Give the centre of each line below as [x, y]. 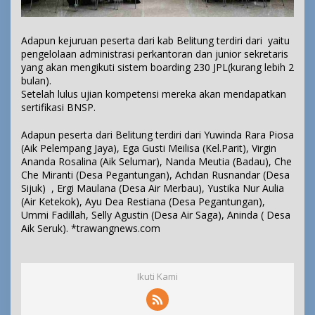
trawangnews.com [118, 229]
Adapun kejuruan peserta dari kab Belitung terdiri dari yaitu [155, 41]
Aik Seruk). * [49, 229]
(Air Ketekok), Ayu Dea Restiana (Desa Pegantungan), [143, 202]
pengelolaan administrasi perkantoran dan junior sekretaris [155, 54]
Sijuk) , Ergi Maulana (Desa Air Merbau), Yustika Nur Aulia [153, 188]
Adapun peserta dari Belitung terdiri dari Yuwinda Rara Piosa [157, 135]
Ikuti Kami [157, 277]
